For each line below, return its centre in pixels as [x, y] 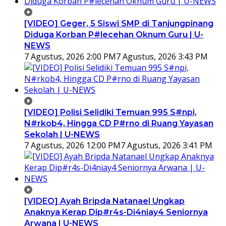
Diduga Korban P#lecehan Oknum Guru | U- [114, 34]
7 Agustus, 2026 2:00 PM [70, 56]
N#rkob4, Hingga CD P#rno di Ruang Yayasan [119, 123]
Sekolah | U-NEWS [62, 134]
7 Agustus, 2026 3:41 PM [166, 145]
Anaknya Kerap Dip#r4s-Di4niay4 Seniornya [116, 212]
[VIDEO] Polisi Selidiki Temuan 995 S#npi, [110, 112]
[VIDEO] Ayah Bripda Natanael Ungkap [104, 201]
